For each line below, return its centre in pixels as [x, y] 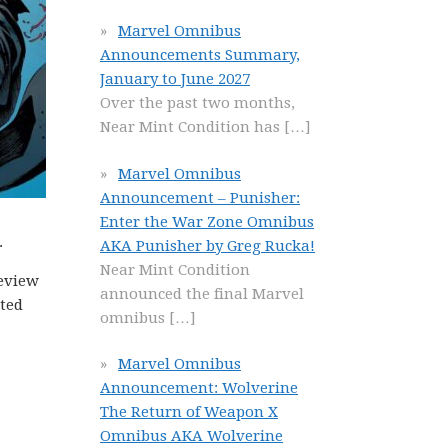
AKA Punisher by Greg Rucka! [207, 245]
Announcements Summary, [200, 55]
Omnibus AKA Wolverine [191, 436]
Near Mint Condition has [192, 127]
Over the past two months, [197, 103]
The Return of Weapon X [189, 412]
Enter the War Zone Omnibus [207, 221]
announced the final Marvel [202, 293]
